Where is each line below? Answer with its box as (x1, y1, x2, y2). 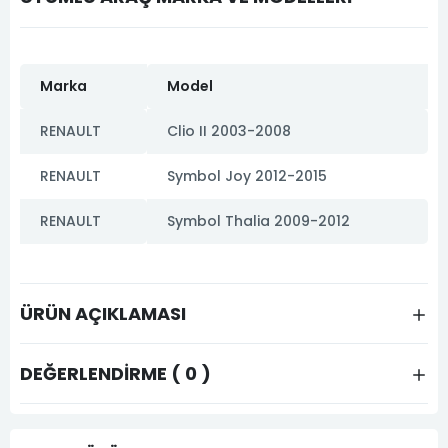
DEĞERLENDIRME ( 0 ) (20, 360, 211, 386)
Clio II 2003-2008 (167, 120, 291, 141)
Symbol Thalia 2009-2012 (167, 210, 350, 231)
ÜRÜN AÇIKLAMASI (20, 300, 186, 326)
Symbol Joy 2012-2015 (167, 165, 327, 186)
